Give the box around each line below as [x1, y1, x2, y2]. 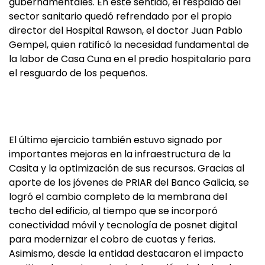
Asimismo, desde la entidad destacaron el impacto [9, 247, 244, 261]
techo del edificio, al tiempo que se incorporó [9, 204, 218, 218]
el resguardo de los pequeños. [9, 66, 147, 80]
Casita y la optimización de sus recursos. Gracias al [9, 161, 244, 176]
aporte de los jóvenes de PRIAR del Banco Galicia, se [9, 176, 249, 190]
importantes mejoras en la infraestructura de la [9, 147, 231, 161]
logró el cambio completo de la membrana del [9, 190, 227, 204]
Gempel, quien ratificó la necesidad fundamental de [9, 38, 249, 52]
